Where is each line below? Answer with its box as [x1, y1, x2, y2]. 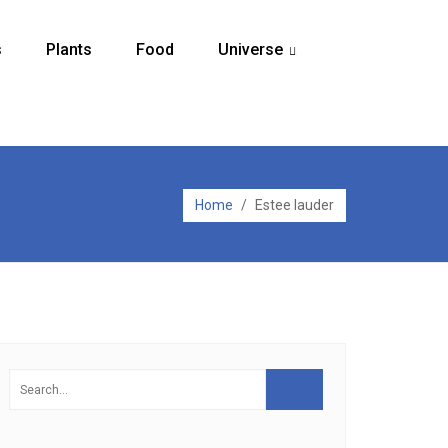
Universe [217, 40, 283, 59]
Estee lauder [255, 197, 334, 213]
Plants [45, 40, 92, 59]
